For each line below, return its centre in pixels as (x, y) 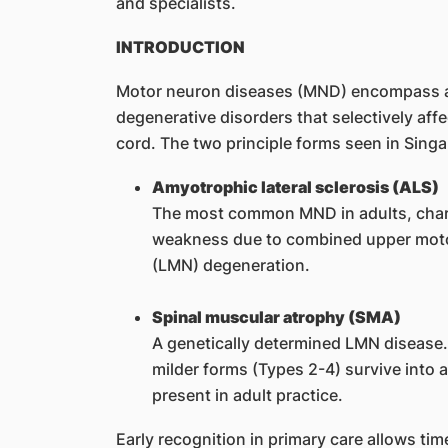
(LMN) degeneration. (230, 264)
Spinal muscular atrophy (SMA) (276, 316)
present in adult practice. (247, 394)
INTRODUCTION (180, 46)
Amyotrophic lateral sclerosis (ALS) (295, 186)
